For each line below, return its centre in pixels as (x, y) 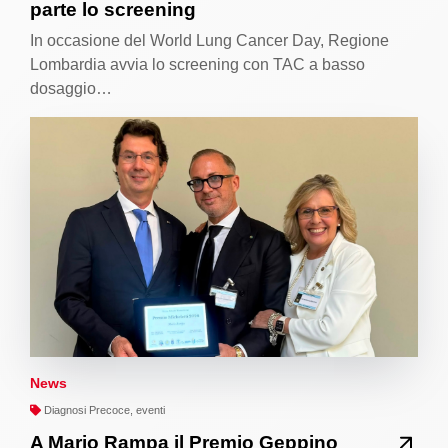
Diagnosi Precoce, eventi (103, 409)
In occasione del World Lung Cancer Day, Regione (209, 40)
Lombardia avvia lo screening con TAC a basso (197, 64)
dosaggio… (71, 88)
